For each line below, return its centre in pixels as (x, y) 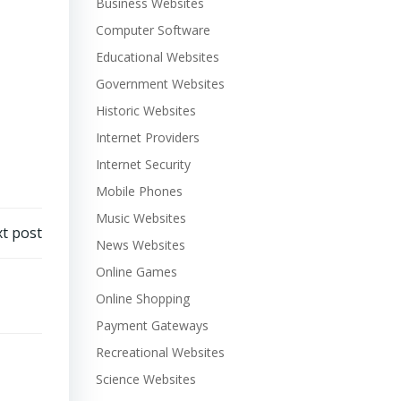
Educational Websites (157, 57)
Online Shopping (142, 299)
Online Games (136, 272)
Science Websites (145, 379)
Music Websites (141, 218)
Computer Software (153, 30)
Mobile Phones (139, 191)
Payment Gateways (152, 325)
